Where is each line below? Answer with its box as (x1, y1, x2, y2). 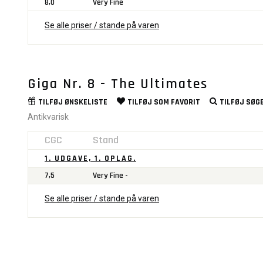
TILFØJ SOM (127, 96, 171, 107)
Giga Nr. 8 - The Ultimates (28, 75, 208, 93)
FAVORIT (171, 96, 200, 107)
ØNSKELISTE (65, 96, 107, 107)
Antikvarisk (28, 112, 69, 122)
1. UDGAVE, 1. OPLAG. (45, 153, 136, 164)
